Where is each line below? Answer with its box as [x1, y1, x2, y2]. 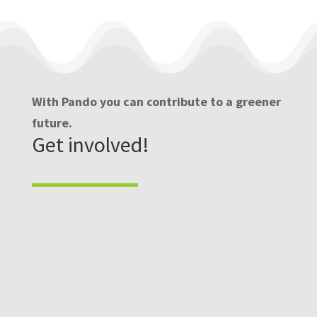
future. [31, 114, 72, 131]
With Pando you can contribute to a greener [31, 93, 281, 110]
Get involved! [31, 130, 149, 158]
